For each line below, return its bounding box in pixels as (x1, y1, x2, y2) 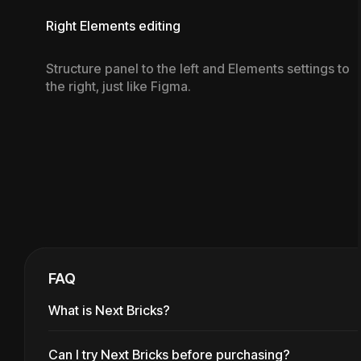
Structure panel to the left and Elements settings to (46, 60, 350, 77)
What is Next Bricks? (48, 301, 170, 318)
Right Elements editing (46, 17, 180, 34)
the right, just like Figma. (46, 77, 191, 94)
